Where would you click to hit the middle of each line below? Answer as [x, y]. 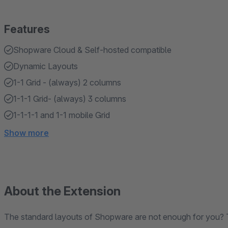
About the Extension [62, 191]
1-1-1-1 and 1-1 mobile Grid [62, 115]
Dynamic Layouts [46, 66]
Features [27, 29]
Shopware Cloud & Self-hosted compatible [92, 50]
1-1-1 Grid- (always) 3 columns [70, 99]
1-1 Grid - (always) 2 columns [67, 82]
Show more [26, 133]
